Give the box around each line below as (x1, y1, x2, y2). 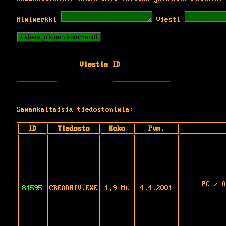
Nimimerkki (17, 15, 57, 24)
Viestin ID (79, 60, 120, 69)
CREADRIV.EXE (49, 184, 98, 192)
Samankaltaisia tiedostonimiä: (17, 105, 134, 114)
